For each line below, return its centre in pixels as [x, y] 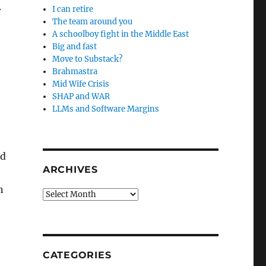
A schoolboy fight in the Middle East [121, 34]
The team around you [93, 22]
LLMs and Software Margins [106, 109]
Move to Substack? [88, 59]
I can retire [73, 9]
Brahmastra [75, 72]
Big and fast [75, 47]
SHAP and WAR [81, 96]
